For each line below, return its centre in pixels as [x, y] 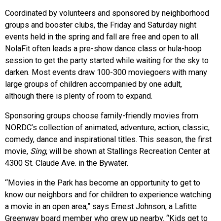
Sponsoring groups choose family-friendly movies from [102, 115]
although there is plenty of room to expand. [79, 96]
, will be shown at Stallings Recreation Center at [128, 151]
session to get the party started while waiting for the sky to [107, 60]
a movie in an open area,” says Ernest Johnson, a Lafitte [101, 207]
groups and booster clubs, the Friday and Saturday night [101, 25]
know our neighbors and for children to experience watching [108, 195]
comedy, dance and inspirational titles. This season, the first [108, 139]
